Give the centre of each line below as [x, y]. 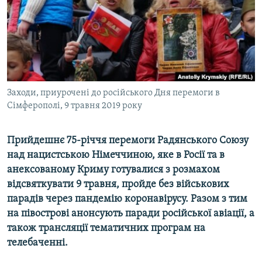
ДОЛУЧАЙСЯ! [33, 73]
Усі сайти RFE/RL [58, 128]
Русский [29, 21]
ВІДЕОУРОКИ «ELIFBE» [59, 11]
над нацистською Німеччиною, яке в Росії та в [116, 156]
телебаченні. [37, 243]
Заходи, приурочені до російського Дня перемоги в [113, 93]
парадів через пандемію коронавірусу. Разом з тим [127, 199]
